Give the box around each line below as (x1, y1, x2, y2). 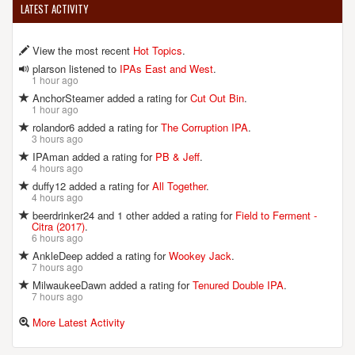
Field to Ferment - (235, 207, 317, 223)
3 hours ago (32, 131, 83, 145)
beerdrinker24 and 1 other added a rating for (29, 207, 235, 223)
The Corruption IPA (161, 119, 248, 135)
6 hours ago (32, 230, 83, 244)
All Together (152, 177, 206, 193)
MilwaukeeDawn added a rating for (29, 277, 193, 292)
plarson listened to (29, 60, 120, 76)
